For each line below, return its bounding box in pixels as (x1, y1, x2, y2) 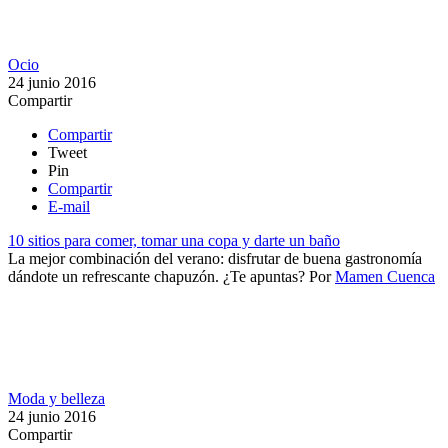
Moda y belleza (8, 389, 105, 407)
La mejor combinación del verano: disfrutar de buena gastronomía (8, 249, 422, 267)
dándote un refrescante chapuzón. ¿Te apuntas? (8, 267, 305, 285)
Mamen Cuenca (335, 267, 435, 285)
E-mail (48, 197, 90, 215)
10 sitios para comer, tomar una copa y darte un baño (8, 231, 340, 249)
